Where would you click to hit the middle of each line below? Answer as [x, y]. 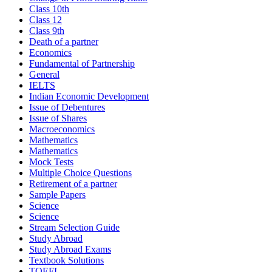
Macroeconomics [62, 129]
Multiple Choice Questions [80, 173]
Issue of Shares [58, 118]
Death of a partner [64, 42]
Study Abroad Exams [70, 250]
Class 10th [49, 9]
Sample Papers [57, 195]
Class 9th [47, 31]
